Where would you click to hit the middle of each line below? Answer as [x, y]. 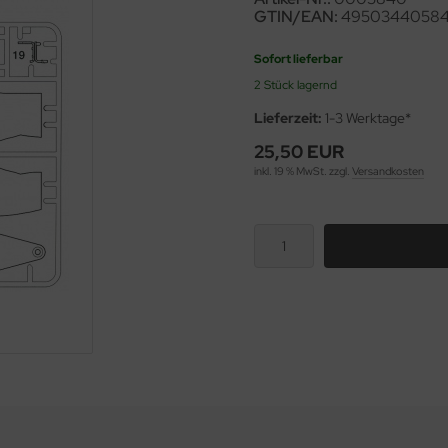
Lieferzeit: [288, 118]
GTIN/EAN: [296, 16]
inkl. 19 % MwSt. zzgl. [303, 171]
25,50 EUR [299, 151]
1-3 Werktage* [366, 118]
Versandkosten [388, 171]
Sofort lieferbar [298, 59]
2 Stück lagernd [295, 85]
